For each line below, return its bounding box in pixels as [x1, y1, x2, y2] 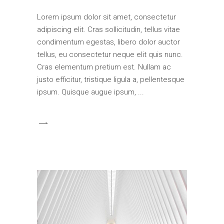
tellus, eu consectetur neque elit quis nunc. [37, 50, 183, 59]
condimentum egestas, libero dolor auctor [37, 37, 180, 46]
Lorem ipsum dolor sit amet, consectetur [37, 12, 176, 21]
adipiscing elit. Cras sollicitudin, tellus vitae [37, 25, 180, 34]
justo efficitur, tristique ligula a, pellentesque [37, 75, 184, 84]
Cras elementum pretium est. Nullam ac [37, 62, 171, 71]
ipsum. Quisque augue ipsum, [37, 87, 138, 96]
